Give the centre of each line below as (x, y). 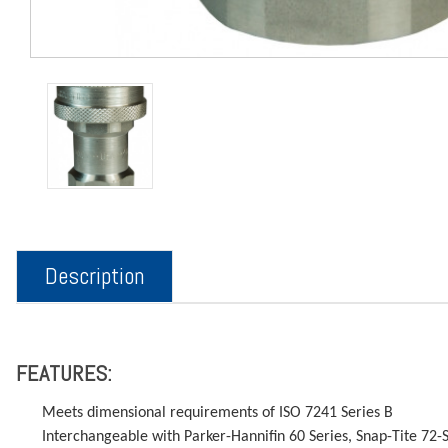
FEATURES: (64, 372)
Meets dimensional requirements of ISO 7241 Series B (218, 412)
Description (94, 275)
